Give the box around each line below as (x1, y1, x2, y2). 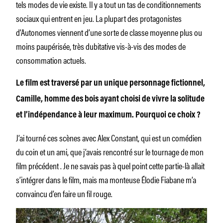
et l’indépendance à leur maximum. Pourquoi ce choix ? (16, 111, 201, 120)
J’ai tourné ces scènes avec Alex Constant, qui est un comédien (16, 130, 202, 144)
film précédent (16, 158, 60, 172)
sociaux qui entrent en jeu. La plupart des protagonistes (16, 11, 182, 24)
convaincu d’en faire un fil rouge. (16, 186, 112, 200)
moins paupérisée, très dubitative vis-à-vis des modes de (16, 39, 186, 52)
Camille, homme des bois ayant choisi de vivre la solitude (16, 95, 205, 104)
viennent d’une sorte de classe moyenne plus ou (56, 25, 202, 38)
